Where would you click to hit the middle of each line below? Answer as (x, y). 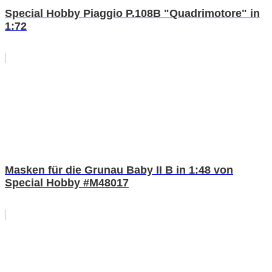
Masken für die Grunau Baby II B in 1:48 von (119, 170)
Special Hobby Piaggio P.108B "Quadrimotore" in (132, 13)
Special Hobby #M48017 (67, 182)
